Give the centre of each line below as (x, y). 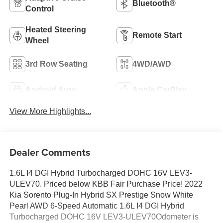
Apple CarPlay (160, 90)
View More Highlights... (50, 111)
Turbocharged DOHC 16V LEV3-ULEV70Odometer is (104, 217)
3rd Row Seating (56, 64)
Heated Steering (56, 30)
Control (39, 9)
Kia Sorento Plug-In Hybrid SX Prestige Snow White (101, 195)
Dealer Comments (50, 152)
